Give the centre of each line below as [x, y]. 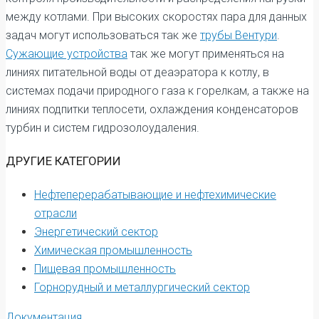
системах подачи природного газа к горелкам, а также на [157, 90]
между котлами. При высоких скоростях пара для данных [156, 16]
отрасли [56, 213]
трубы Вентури [239, 35]
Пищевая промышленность [105, 268]
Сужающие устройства [67, 53]
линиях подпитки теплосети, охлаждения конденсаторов [152, 109]
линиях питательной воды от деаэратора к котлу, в [137, 72]
